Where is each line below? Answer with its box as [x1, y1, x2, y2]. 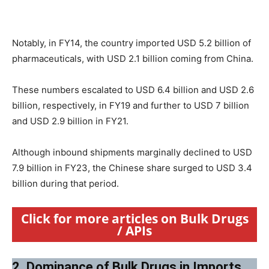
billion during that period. [12, 177, 119, 189]
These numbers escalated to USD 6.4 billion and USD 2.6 [12, 83, 254, 95]
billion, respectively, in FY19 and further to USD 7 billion [12, 99, 249, 111]
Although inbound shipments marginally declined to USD [12, 146, 252, 158]
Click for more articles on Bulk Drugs [20, 210, 249, 227]
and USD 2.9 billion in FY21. [12, 115, 128, 127]
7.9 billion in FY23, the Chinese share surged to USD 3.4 [12, 162, 252, 174]
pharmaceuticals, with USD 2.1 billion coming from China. [12, 52, 253, 64]
